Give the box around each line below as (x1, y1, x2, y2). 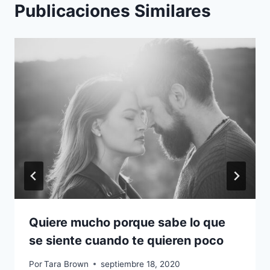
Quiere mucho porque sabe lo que (29, 215, 225, 230)
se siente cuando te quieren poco (29, 233, 224, 248)
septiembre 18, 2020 (101, 259, 181, 269)
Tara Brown (44, 259, 89, 269)
